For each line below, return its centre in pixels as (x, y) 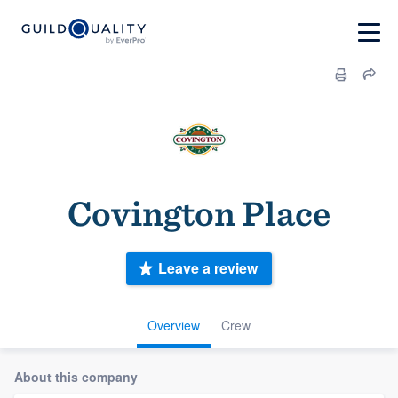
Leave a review (208, 268)
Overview (174, 325)
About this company (76, 376)
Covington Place (199, 213)
